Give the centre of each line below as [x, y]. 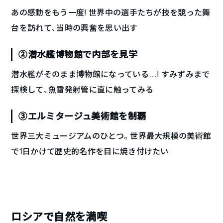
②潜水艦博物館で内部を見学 [78, 55]
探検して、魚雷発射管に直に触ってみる [82, 90]
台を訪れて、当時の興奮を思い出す [74, 28]
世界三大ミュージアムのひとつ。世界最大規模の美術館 [111, 136]
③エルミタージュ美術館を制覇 [82, 116]
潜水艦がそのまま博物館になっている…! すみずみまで [111, 74]
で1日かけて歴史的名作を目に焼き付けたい [90, 151]
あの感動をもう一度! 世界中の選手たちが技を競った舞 [111, 12]
